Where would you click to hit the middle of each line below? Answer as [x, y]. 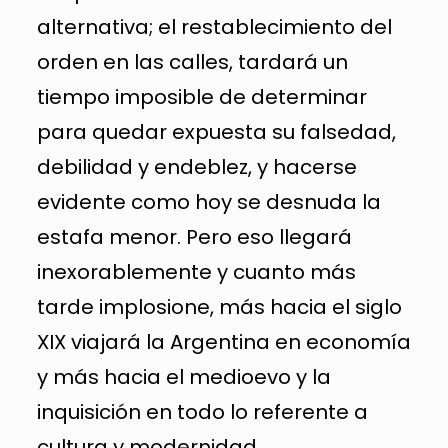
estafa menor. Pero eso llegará [194, 236]
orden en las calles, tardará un [192, 61]
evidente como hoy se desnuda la [208, 201]
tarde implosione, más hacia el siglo [219, 306]
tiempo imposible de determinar [201, 96]
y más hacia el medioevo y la [183, 376]
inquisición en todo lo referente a [202, 411]
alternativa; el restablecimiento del [214, 26]
